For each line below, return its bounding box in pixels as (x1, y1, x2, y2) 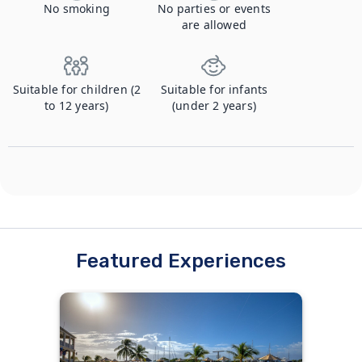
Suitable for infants (160, 82, 268, 97)
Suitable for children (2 (12, 82, 141, 97)
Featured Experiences (76, 250, 286, 272)
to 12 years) (44, 98, 109, 113)
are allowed (181, 17, 247, 32)
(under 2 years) (172, 98, 256, 113)
